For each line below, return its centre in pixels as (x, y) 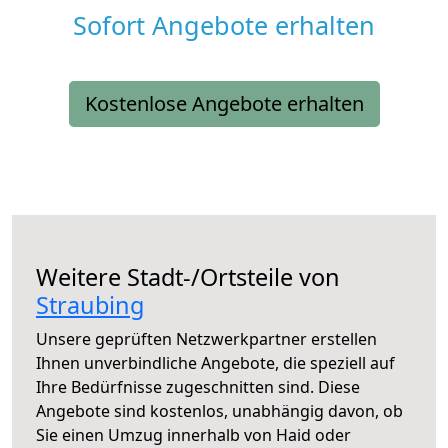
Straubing (90, 305)
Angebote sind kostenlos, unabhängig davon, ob (219, 411)
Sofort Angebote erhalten (224, 25)
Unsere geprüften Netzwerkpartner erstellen (206, 339)
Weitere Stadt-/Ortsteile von (188, 277)
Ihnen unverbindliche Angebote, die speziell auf (215, 363)
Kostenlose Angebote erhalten (224, 104)
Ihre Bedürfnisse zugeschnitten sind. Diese (198, 387)
